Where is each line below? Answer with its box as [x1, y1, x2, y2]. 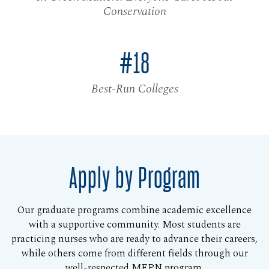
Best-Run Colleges [91, 80, 178, 98]
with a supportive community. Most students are [28, 217, 241, 233]
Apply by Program [68, 164, 201, 195]
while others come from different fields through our [21, 246, 248, 262]
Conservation [103, 2, 166, 20]
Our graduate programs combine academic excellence [17, 203, 252, 219]
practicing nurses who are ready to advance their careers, [11, 232, 258, 247]
